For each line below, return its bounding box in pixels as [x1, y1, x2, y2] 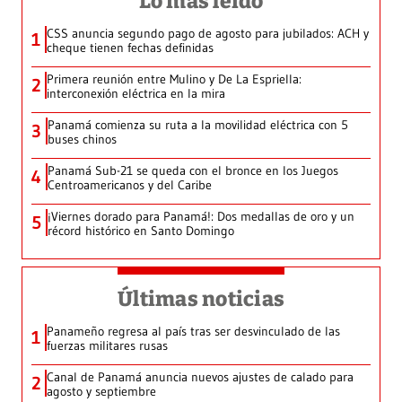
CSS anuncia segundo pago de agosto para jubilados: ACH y [47, 25, 369, 42]
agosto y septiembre [47, 383, 156, 400]
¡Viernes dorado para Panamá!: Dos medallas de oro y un [48, 208, 354, 225]
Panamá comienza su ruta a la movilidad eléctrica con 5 [48, 117, 348, 134]
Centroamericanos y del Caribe [48, 177, 212, 194]
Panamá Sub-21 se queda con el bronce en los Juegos [48, 162, 338, 179]
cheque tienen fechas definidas [47, 39, 214, 57]
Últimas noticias [118, 286, 284, 312]
